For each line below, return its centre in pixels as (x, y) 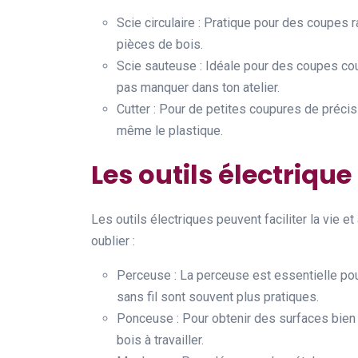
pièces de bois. (160, 44)
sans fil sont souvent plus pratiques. (218, 297)
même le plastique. (170, 131)
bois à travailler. (160, 340)
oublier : (113, 241)
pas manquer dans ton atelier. (198, 88)
